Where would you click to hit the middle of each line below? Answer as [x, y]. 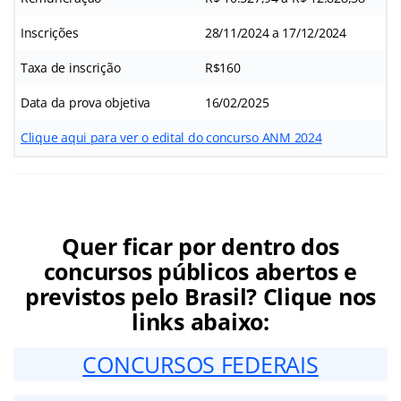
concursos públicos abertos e [200, 271]
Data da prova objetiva [86, 102]
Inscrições [50, 32]
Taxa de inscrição [71, 67]
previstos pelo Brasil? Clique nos [200, 296]
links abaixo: [200, 321]
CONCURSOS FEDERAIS [200, 364]
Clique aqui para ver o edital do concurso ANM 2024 [171, 137]
